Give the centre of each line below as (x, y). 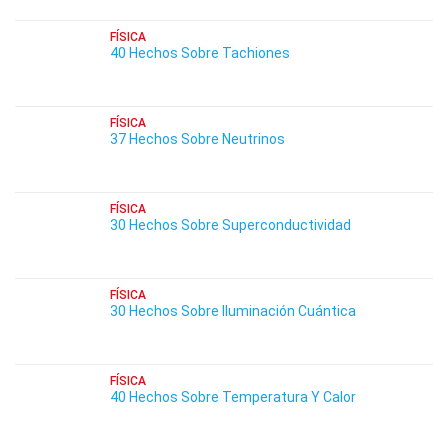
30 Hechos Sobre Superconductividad (230, 225)
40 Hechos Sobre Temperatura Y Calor (233, 397)
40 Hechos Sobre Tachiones (200, 53)
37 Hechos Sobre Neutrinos (197, 139)
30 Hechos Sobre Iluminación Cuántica (233, 311)
